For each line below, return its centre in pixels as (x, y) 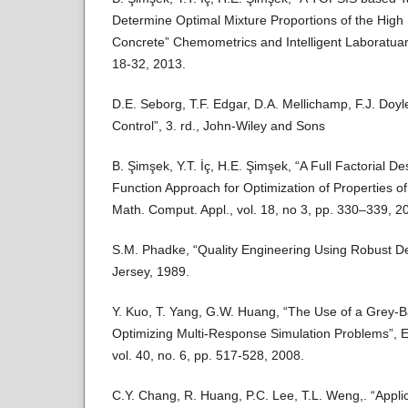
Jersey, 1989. (151, 272)
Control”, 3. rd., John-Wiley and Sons (219, 126)
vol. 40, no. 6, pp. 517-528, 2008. (208, 356)
